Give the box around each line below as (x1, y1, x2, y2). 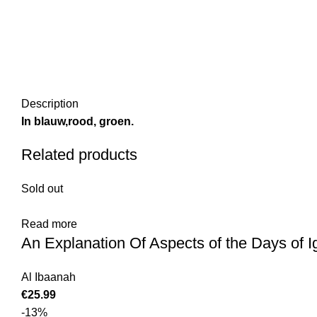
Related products (21, 146, 137, 164)
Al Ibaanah (21, 271, 76, 284)
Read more (21, 218, 77, 231)
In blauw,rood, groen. (21, 115, 134, 128)
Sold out (21, 183, 63, 195)
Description (21, 98, 79, 110)
